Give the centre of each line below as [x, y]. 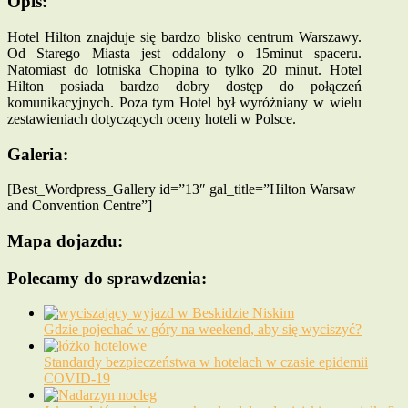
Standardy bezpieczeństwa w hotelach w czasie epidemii [206, 362]
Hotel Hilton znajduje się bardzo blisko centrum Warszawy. [184, 36]
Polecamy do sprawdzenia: [107, 278]
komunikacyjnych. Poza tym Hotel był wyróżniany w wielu [184, 102]
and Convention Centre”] [80, 206]
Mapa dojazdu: [65, 240]
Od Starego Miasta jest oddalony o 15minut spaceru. [184, 53]
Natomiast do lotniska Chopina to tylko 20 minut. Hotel [184, 69]
